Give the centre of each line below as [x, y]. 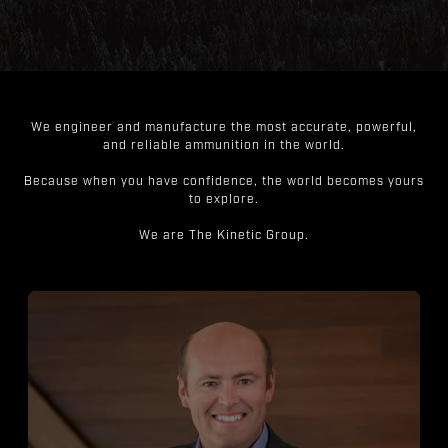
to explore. [224, 200]
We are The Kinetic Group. [224, 236]
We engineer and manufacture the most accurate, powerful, [224, 128]
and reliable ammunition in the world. [224, 146]
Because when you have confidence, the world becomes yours [224, 182]
